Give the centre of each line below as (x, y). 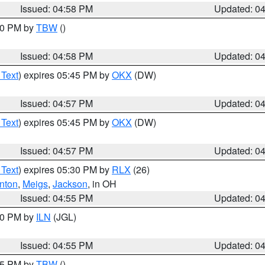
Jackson (70, 184)
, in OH (102, 184)
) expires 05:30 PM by (65, 169)
